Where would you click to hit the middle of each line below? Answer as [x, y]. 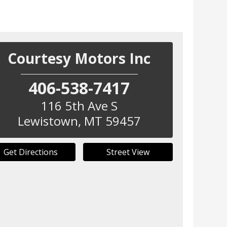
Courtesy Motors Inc [79, 59]
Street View [128, 152]
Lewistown [48, 121]
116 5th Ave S [79, 106]
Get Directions [30, 152]
